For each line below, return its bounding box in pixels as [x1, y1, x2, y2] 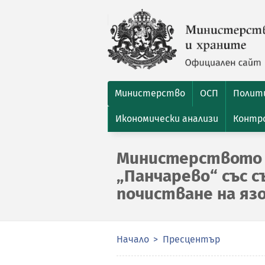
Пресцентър [163, 234, 220, 245]
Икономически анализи [115, 113, 218, 124]
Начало [117, 234, 149, 245]
